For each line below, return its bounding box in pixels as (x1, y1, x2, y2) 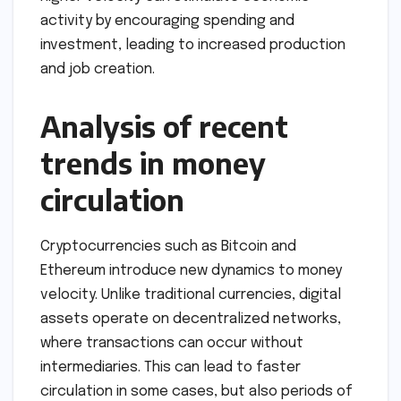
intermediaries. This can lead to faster (40, 360, 301, 376)
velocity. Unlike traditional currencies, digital (40, 287, 341, 303)
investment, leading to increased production (40, 38, 346, 54)
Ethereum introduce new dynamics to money (40, 263, 342, 279)
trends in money (40, 145, 266, 182)
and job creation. (40, 62, 155, 78)
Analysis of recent (40, 108, 288, 145)
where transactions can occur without (40, 336, 303, 352)
